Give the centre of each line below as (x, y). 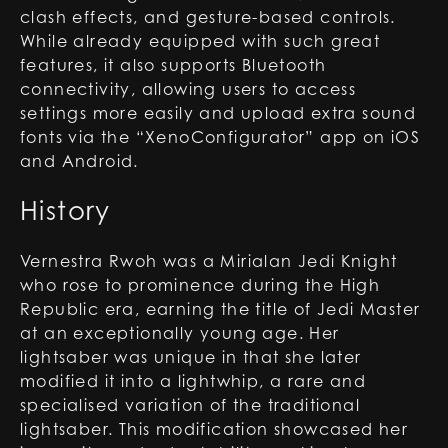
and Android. (79, 161)
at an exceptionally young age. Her (180, 333)
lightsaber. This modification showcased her (214, 429)
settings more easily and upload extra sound (218, 113)
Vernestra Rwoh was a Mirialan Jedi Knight (209, 261)
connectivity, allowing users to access (188, 89)
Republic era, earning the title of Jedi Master (220, 309)
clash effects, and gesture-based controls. (208, 17)
